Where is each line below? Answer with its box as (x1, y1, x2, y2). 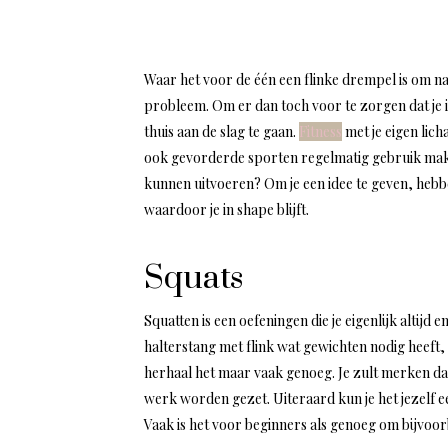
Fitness (299, 122, 342, 142)
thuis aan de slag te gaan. (144, 122, 299, 142)
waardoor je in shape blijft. (144, 200, 309, 220)
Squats (144, 258, 243, 300)
